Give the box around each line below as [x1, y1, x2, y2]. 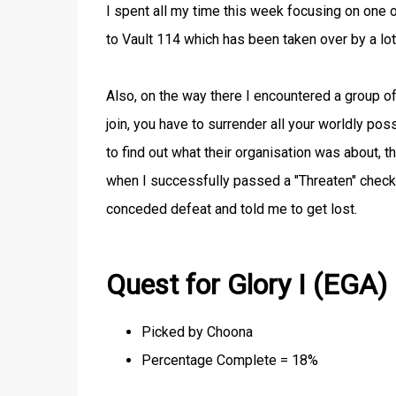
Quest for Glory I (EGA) [105, 268, 387, 302]
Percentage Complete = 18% [141, 351, 318, 369]
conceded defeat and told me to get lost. [105, 200, 357, 217]
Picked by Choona [141, 323, 253, 340]
